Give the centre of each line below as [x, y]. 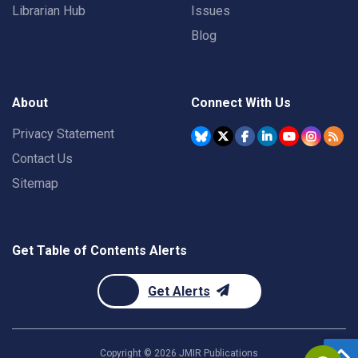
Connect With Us [241, 103]
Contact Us [42, 159]
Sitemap [35, 183]
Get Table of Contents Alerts [99, 251]
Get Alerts [179, 291]
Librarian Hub [49, 11]
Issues [211, 11]
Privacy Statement [63, 134]
